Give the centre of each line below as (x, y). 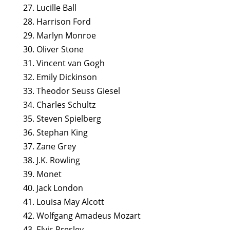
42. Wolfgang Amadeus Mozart (82, 216)
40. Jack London (53, 188)
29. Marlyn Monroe (59, 35)
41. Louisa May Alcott (63, 202)
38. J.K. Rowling (51, 160)
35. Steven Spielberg (62, 119)
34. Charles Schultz (59, 105)
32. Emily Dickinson (60, 77)
